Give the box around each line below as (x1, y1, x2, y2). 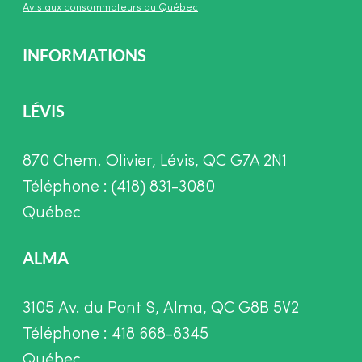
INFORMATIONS (23, 45, 146, 65)
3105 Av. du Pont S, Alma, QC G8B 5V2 (23, 301, 299, 318)
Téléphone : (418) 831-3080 (23, 179, 215, 196)
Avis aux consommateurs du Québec (23, 2, 198, 14)
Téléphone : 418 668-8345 (23, 326, 208, 343)
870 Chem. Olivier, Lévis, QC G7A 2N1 (23, 154, 287, 170)
